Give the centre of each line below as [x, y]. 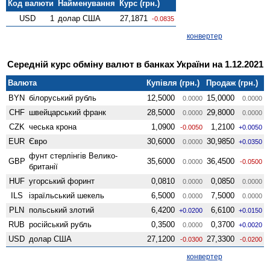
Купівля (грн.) [173, 83]
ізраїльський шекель [67, 195]
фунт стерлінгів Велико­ [74, 155]
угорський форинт [62, 181]
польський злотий [62, 210]
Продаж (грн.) [232, 83]
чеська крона [53, 127]
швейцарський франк [68, 112]
